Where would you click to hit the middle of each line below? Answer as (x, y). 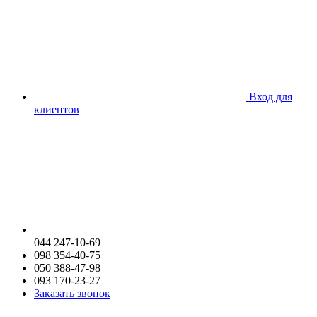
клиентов (57, 109)
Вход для (271, 96)
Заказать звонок (72, 293)
